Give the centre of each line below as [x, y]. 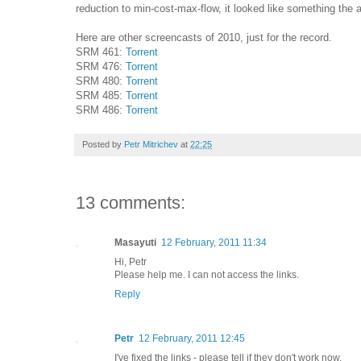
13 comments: [131, 202]
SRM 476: [101, 66]
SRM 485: [101, 95]
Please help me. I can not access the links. [207, 274]
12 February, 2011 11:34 [214, 242]
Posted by [103, 144]
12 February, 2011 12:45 [192, 338]
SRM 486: [101, 110]
